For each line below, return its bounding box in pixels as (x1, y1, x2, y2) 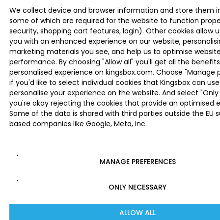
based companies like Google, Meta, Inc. (9, 118, 147, 129)
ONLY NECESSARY (109, 182, 166, 192)
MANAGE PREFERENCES (99, 156, 176, 166)
